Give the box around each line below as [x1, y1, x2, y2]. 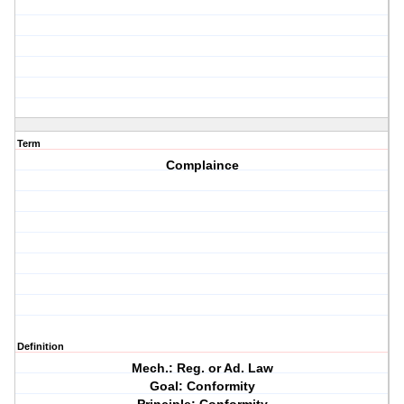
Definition [17, 341, 64, 353]
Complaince [165, 158, 239, 173]
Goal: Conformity [149, 379, 255, 394]
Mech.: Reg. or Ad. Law [131, 361, 273, 376]
